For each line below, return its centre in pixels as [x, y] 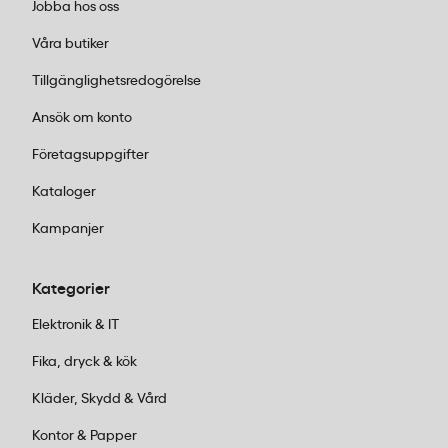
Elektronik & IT [75, 325]
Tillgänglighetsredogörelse [116, 81]
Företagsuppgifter [90, 155]
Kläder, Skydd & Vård [99, 399]
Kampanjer [68, 229]
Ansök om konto [82, 118]
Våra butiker [70, 44]
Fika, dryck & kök [84, 362]
